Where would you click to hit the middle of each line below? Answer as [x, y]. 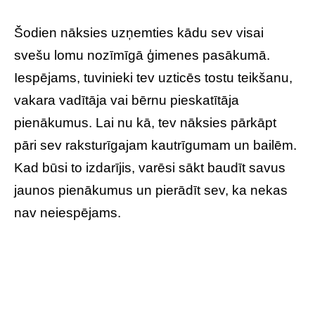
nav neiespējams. [67, 213]
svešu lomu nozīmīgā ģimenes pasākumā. [142, 55]
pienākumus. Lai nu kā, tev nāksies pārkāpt [145, 123]
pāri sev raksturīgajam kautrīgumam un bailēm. [155, 145]
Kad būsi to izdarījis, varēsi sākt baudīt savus [150, 168]
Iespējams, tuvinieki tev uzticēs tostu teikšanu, [153, 78]
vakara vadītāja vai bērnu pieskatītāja [127, 100]
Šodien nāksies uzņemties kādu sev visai [139, 33]
